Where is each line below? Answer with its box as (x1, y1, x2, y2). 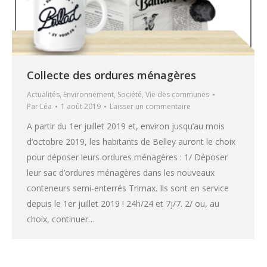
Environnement (63, 89, 114, 100)
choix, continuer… (27, 213, 95, 225)
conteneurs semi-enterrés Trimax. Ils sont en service (27, 182, 229, 194)
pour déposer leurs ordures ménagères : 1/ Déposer (27, 151, 228, 163)
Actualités (27, 89, 60, 100)
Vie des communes (145, 89, 209, 100)
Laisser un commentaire (110, 101, 191, 112)
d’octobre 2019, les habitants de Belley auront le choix (27, 136, 235, 148)
